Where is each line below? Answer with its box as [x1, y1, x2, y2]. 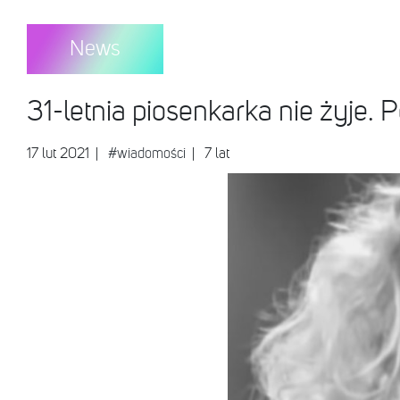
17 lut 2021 [27, 147, 93, 162]
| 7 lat [189, 147, 229, 162]
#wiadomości [108, 147, 186, 162]
